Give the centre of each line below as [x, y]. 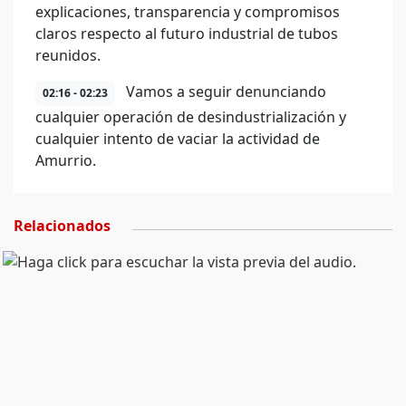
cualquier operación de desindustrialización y [191, 117]
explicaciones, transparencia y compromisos [188, 12]
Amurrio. [66, 160]
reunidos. [68, 55]
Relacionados [62, 226]
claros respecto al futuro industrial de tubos [187, 34]
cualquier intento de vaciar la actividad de [178, 139]
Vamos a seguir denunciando [224, 92]
